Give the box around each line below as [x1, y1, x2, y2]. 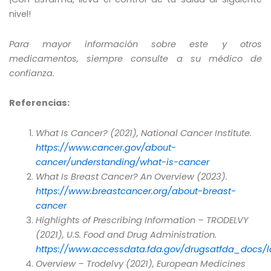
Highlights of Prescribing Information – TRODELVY [35, 214, 249, 226]
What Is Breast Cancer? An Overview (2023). [35, 170, 227, 183]
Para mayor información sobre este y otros [9, 38, 262, 50]
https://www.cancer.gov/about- [35, 141, 176, 154]
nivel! [9, 8, 31, 21]
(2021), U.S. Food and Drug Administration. [35, 228, 217, 241]
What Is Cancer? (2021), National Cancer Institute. [35, 126, 252, 139]
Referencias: [9, 97, 70, 109]
